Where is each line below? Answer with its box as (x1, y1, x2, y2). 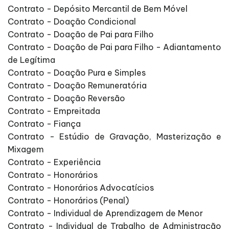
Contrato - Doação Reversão (8, 93, 125, 104)
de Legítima (8, 55, 55, 65)
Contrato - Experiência (8, 157, 101, 168)
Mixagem (8, 144, 44, 155)
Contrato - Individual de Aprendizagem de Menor (8, 208, 203, 219)
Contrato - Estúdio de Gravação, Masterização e (8, 131, 221, 142)
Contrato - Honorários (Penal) (8, 195, 129, 206)
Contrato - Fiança (8, 119, 81, 129)
